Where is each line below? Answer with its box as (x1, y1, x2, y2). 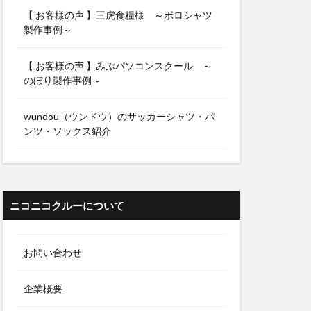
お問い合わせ (24, 246, 82, 259)
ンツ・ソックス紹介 (24, 125, 111, 137)
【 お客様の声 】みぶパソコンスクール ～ (24, 60, 212, 72)
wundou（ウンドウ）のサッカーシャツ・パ (24, 110, 215, 123)
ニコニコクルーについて (10, 199, 124, 212)
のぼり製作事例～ (24, 74, 101, 87)
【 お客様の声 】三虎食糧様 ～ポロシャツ (24, 9, 212, 22)
